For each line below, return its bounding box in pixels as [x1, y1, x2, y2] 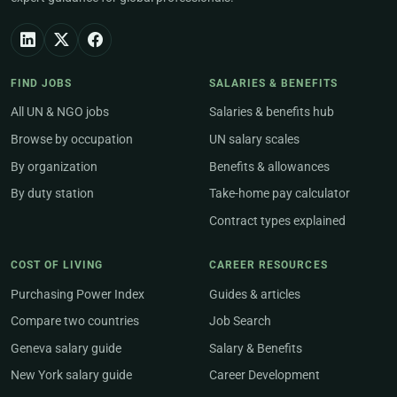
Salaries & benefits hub [209, 105, 334, 121]
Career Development [209, 368, 320, 384]
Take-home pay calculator [209, 186, 350, 202]
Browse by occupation [11, 131, 133, 147]
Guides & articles [209, 286, 300, 302]
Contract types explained [209, 213, 346, 229]
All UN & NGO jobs [11, 105, 109, 121]
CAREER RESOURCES [209, 259, 328, 272]
